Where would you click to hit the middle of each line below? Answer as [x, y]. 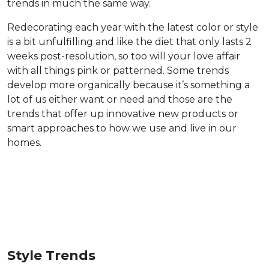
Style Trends [51, 255]
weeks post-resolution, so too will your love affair [124, 56]
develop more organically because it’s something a [128, 85]
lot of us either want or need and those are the [120, 99]
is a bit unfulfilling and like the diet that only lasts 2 [129, 42]
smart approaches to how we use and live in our [122, 128]
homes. [24, 143]
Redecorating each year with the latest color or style [133, 27]
